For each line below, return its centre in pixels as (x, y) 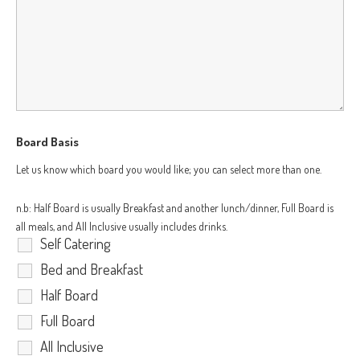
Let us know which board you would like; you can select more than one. (169, 169)
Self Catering (75, 244)
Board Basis (47, 141)
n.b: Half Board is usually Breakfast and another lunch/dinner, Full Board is (175, 208)
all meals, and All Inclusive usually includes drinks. (123, 227)
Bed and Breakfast (92, 270)
